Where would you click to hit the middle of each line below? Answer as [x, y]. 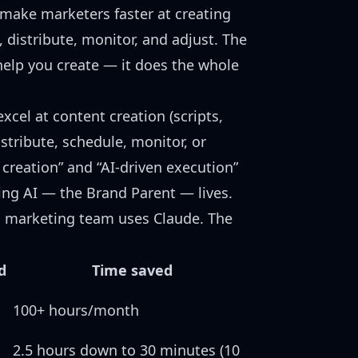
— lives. [204, 193]
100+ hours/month [76, 310]
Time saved [132, 270]
